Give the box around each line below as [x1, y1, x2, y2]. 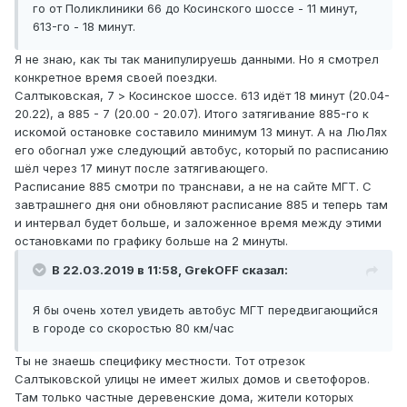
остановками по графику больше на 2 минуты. [15, 233, 288, 249]
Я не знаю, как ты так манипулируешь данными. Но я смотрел [15, 52, 379, 67]
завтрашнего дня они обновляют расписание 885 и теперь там [15, 197, 388, 213]
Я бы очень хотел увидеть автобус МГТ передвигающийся [33, 303, 378, 318]
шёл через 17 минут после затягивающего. [15, 161, 268, 176]
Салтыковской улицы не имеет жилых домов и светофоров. [15, 372, 370, 387]
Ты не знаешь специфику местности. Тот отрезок [15, 353, 305, 369]
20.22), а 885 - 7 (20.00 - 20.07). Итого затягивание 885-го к [15, 106, 369, 122]
